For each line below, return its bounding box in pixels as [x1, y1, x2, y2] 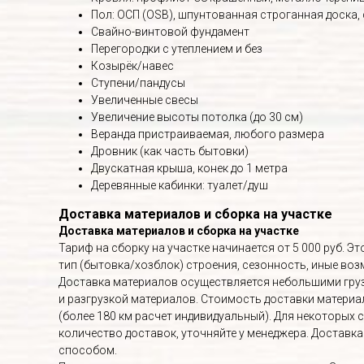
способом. [58, 343, 117, 357]
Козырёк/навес [91, 58, 174, 72]
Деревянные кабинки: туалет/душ [91, 178, 268, 192]
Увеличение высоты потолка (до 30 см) [91, 110, 303, 123]
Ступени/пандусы [91, 76, 185, 89]
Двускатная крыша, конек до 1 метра [91, 161, 288, 175]
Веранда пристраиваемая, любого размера [91, 127, 324, 141]
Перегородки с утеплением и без [91, 41, 262, 55]
